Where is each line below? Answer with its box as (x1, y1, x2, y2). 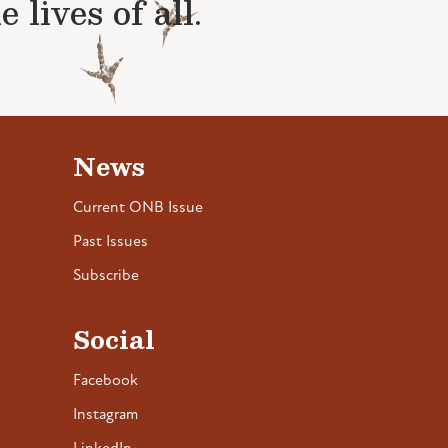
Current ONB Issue (73, 200, 203, 216)
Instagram (73, 407, 138, 423)
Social (73, 319, 155, 359)
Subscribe (73, 268, 139, 284)
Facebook (73, 373, 138, 389)
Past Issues (73, 234, 148, 250)
